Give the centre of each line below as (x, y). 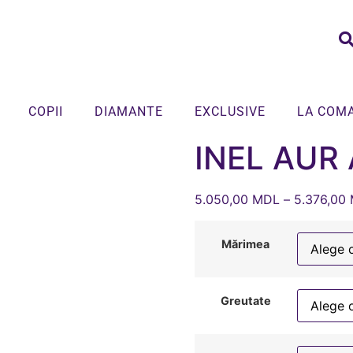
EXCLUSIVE (230, 112)
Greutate (245, 300)
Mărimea (246, 243)
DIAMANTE (128, 112)
